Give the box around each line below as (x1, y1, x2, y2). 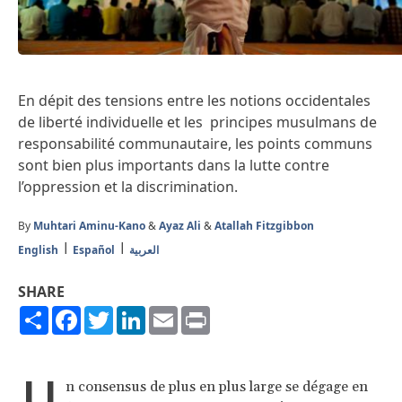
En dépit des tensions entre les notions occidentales (18, 90, 371, 110)
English (18, 241, 58, 258)
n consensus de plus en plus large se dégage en (66, 377, 368, 396)
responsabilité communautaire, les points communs (18, 133, 372, 153)
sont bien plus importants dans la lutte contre (18, 154, 329, 175)
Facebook (81, 302, 146, 323)
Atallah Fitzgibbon (214, 217, 314, 233)
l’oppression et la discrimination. (18, 176, 238, 197)
